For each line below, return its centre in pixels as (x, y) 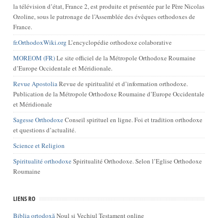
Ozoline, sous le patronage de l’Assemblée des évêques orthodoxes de (104, 17)
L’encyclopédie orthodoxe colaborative (119, 42)
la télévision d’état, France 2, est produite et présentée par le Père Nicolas (109, 6)
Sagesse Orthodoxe (38, 120)
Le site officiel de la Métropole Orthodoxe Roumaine (125, 58)
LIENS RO (24, 199)
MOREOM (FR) (34, 58)
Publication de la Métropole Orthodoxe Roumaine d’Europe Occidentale (109, 94)
